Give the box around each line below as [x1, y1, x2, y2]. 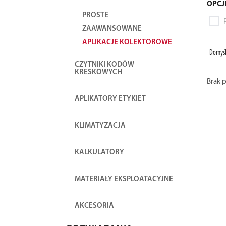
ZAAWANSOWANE [82, 25, 142, 33]
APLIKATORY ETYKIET [75, 95, 146, 103]
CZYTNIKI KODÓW [75, 61, 134, 69]
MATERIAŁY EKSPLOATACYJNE [75, 176, 173, 183]
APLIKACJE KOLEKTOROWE [82, 39, 172, 46]
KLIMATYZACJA [75, 122, 126, 130]
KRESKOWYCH [75, 69, 122, 76]
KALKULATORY [75, 149, 124, 156]
